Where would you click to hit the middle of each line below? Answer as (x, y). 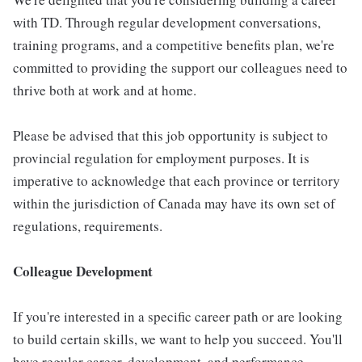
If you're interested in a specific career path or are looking (178, 316)
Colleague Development (83, 271)
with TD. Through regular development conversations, (167, 22)
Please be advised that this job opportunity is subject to (170, 135)
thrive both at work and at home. (105, 90)
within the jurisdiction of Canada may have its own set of (174, 203)
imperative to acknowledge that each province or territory (177, 181)
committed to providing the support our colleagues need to (180, 67)
